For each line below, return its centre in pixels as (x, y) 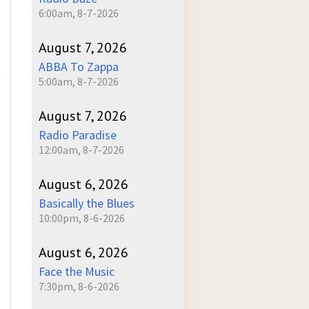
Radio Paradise (78, 135)
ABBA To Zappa (79, 67)
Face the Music (77, 271)
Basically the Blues (87, 203)
